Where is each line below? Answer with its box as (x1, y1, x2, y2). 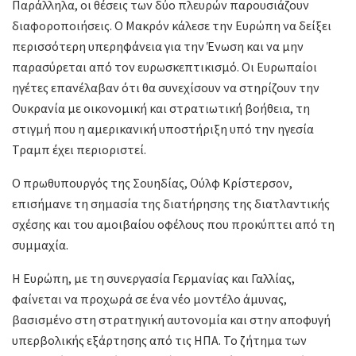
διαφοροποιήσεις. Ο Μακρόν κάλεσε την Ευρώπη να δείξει (12, 17, 331, 33)
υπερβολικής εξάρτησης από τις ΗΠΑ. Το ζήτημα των (12, 331, 307, 348)
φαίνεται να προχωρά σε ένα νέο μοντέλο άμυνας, (12, 290, 287, 307)
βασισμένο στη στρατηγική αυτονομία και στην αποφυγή (12, 311, 331, 327)
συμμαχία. (12, 236, 68, 253)
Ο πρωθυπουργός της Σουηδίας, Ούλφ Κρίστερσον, (12, 174, 292, 191)
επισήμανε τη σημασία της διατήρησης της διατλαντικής (12, 195, 330, 211)
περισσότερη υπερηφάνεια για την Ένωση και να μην (12, 37, 304, 54)
